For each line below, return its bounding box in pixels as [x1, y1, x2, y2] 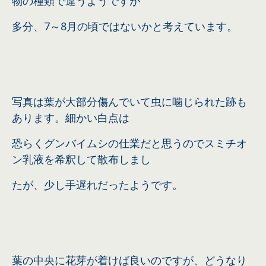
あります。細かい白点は [12, 110, 129, 125]
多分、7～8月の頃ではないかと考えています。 [12, 19, 237, 34]
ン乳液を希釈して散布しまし [12, 152, 151, 167]
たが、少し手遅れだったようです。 [12, 178, 183, 192]
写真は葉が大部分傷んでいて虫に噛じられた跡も [12, 94, 247, 109]
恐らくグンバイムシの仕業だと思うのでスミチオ [12, 136, 247, 151]
